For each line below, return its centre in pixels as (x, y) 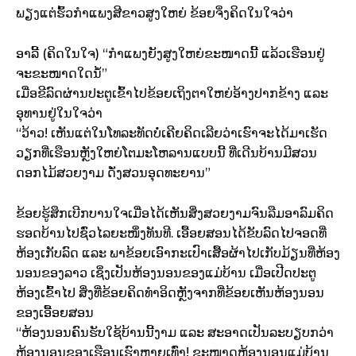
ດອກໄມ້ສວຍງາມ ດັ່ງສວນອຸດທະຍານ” (113, 173)
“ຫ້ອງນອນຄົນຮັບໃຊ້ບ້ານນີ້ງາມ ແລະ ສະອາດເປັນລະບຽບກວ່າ (175, 333)
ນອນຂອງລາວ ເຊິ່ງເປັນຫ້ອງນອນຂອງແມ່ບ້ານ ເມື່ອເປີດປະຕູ (166, 273)
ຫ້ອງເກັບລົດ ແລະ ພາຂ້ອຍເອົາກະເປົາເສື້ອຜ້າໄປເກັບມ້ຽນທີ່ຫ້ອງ (178, 253)
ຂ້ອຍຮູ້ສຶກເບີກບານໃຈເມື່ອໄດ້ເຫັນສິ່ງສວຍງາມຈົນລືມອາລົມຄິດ (175, 214)
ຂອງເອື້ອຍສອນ (55, 313)
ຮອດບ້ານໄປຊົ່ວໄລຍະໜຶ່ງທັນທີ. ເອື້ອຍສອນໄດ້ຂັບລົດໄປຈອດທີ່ (171, 234)
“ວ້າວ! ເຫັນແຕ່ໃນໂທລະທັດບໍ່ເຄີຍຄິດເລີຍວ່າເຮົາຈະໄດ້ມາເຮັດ (172, 133)
